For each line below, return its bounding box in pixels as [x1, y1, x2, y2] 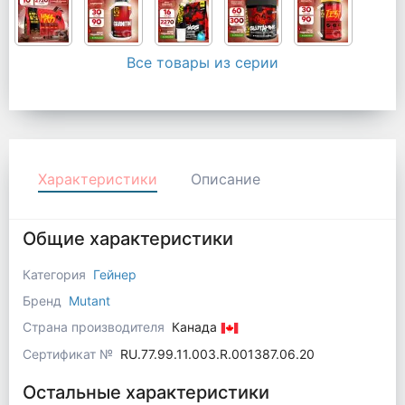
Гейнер [92, 266, 137, 282]
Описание [191, 169, 260, 188]
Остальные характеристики [22, 381, 269, 403]
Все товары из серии [126, 52, 278, 71]
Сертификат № [22, 345, 113, 362]
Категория [22, 266, 86, 282]
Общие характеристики [22, 227, 233, 250]
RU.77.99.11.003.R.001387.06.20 [119, 345, 315, 362]
